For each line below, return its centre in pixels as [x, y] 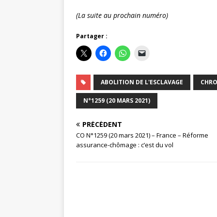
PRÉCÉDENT [102, 124]
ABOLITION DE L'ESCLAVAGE [142, 82]
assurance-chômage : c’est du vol [125, 145]
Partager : [92, 36]
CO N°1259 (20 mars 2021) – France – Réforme [142, 135]
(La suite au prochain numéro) [122, 15]
